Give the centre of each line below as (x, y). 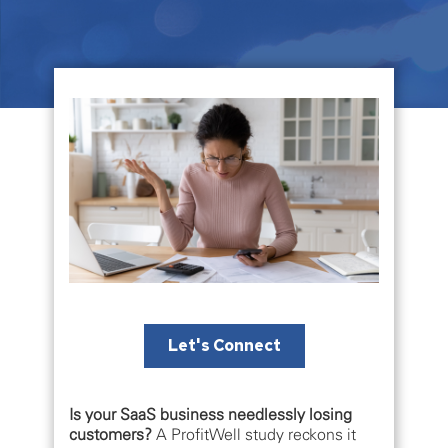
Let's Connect (224, 346)
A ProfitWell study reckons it (254, 434)
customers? (110, 434)
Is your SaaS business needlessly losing (210, 414)
